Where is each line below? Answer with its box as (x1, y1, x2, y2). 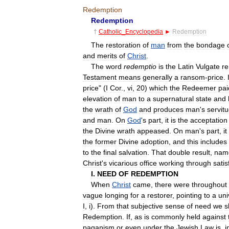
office (140, 158, 157, 167)
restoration (106, 40, 141, 49)
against (202, 212, 226, 221)
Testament (83, 73, 117, 81)
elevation (83, 94, 112, 103)
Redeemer (182, 83, 216, 92)
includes (200, 137, 227, 146)
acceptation (190, 116, 227, 124)
